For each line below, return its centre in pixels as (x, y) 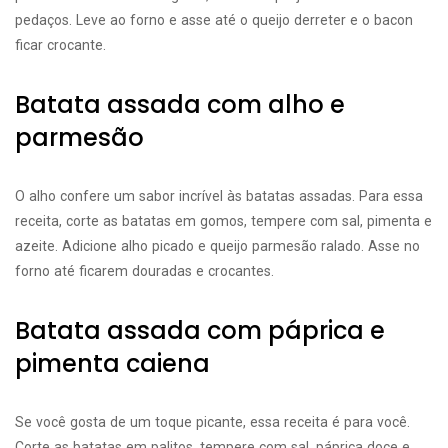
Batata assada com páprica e (200, 330)
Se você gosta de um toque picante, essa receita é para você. (212, 422)
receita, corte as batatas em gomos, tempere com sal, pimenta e (223, 221)
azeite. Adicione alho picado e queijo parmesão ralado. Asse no (217, 246)
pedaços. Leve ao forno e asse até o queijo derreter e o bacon (214, 20)
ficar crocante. (60, 45)
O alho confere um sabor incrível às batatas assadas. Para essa (219, 196)
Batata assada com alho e (180, 104)
